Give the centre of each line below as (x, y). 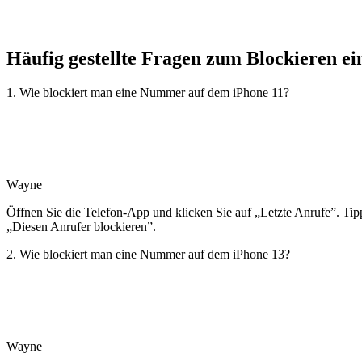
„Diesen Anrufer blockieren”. (81, 226)
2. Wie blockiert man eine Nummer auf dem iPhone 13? (148, 254)
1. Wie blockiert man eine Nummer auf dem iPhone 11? (148, 92)
